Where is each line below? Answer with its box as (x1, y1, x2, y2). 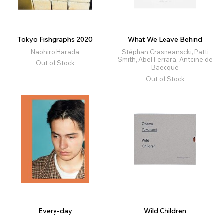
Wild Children (144, 206, 186, 216)
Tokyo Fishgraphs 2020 (17, 35, 93, 44)
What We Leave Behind (128, 35, 202, 44)
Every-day (38, 206, 72, 216)
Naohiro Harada (31, 48, 79, 56)
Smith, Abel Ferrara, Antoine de (117, 55, 213, 64)
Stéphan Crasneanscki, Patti (121, 48, 209, 56)
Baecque (151, 63, 179, 72)
